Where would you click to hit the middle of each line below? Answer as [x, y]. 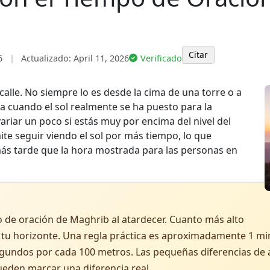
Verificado [162, 58]
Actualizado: [46, 58]
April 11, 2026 [101, 58]
